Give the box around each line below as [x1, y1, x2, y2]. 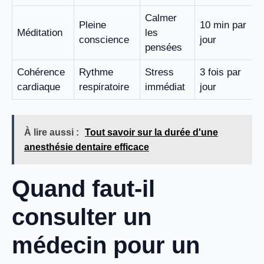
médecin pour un [12, 232, 200, 258]
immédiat [145, 81, 185, 93]
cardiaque [17, 81, 60, 93]
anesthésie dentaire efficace [24, 141, 149, 152]
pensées [145, 42, 182, 54]
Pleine [79, 19, 106, 31]
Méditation [17, 27, 62, 39]
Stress [145, 67, 174, 78]
